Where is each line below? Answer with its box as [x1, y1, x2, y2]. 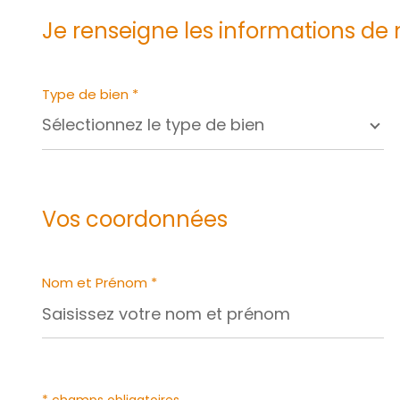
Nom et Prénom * [42, 272, 157, 292]
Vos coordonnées [42, 204, 228, 234]
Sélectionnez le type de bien [42, 113, 264, 136]
